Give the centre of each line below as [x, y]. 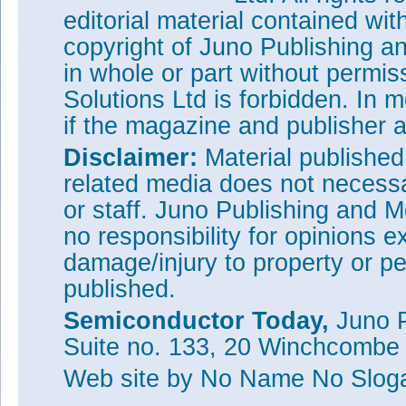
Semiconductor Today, [200, 321]
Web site [115, 379]
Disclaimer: [130, 158]
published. [120, 289]
